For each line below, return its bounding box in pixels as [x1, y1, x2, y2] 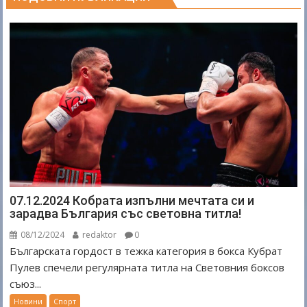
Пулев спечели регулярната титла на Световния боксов [10, 260, 285, 274]
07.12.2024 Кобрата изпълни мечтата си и [10, 193, 255, 208]
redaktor [80, 228, 117, 241]
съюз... [10, 276, 42, 291]
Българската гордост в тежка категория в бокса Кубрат [10, 243, 283, 258]
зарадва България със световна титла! [10, 206, 242, 221]
